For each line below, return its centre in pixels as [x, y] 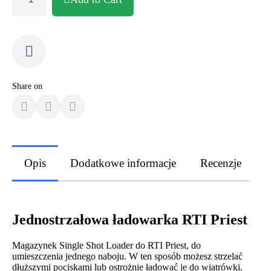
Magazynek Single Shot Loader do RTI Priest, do [106, 245]
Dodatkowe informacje [123, 163]
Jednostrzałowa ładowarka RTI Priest [130, 219]
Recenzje [221, 163]
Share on [27, 86]
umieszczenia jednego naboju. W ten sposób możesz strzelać [127, 256]
